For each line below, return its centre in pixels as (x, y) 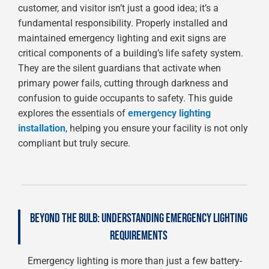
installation (42, 128)
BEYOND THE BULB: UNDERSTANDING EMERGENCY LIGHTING (139, 218)
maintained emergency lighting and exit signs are (122, 38)
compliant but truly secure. (74, 143)
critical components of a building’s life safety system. (131, 53)
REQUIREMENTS (139, 236)
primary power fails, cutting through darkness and (123, 83)
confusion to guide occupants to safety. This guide (125, 98)
